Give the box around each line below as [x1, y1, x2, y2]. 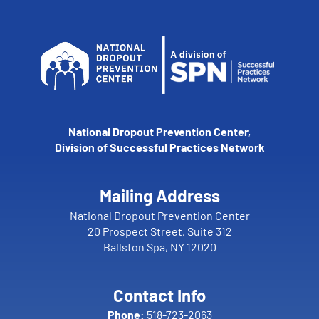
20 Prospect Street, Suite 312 [87, 224, 232, 238]
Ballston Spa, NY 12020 [103, 240, 216, 253]
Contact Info [113, 285, 206, 305]
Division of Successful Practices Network [54, 140, 265, 154]
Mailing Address [99, 185, 220, 206]
